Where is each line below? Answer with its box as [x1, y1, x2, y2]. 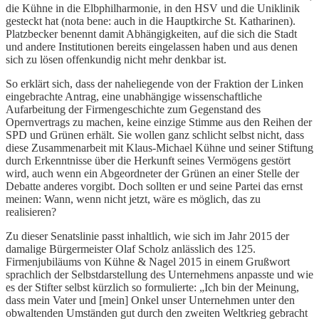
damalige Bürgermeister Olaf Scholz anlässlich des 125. [6, 242, 256, 255]
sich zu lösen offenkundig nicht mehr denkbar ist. [6, 53, 226, 66]
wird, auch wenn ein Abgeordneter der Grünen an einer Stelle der [6, 167, 299, 179]
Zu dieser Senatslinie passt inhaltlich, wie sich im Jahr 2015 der [6, 229, 289, 242]
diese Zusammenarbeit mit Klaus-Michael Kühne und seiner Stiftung [6, 141, 313, 154]
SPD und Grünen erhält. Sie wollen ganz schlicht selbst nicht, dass [6, 128, 304, 141]
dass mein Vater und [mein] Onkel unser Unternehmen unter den [6, 293, 295, 306]
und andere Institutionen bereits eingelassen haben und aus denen [6, 40, 298, 53]
